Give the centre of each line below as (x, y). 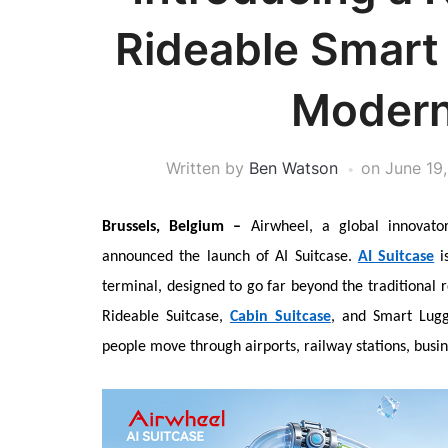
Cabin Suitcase (280, 317)
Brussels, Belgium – (176, 227)
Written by (207, 168)
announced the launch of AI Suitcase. (230, 257)
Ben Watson (293, 168)
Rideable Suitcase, (166, 317)
